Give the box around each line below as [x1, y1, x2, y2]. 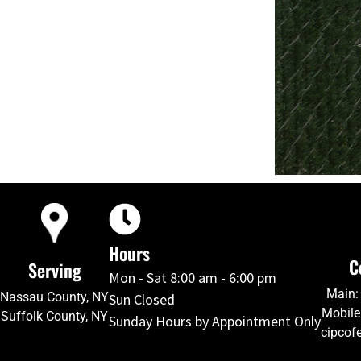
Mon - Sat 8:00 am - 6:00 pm [109, 268, 276, 287]
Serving [27, 257, 81, 284]
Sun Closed [109, 289, 175, 309]
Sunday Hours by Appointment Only [109, 311, 321, 330]
